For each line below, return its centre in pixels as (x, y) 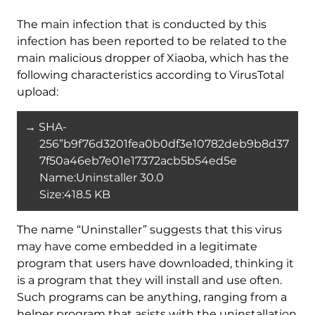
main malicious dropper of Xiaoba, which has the (153, 58)
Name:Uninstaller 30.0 (101, 177)
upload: (37, 91)
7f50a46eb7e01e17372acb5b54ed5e (138, 160)
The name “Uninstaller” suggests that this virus (149, 230)
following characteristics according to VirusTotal (150, 75)
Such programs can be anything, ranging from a (152, 297)
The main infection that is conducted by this (141, 24)
